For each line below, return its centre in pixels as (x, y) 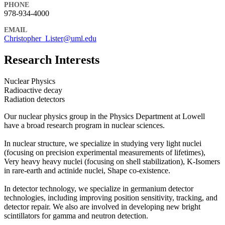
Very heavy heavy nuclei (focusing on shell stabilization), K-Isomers (112, 161)
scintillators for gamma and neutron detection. (76, 215)
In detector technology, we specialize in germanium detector (99, 188)
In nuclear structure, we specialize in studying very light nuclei (103, 143)
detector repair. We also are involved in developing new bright (102, 206)
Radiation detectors (34, 99)
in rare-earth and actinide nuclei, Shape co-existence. (87, 170)
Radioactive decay (33, 90)
